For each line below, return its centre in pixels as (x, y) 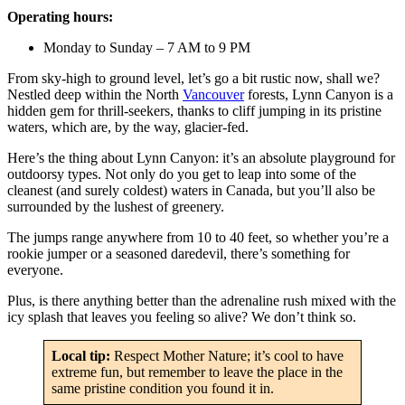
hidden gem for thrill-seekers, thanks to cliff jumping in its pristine (194, 110)
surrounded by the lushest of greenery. (116, 206)
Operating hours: (60, 16)
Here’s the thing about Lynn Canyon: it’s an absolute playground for (201, 157)
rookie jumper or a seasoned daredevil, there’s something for (179, 253)
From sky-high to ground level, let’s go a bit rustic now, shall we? (193, 78)
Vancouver (213, 94)
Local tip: (83, 355)
